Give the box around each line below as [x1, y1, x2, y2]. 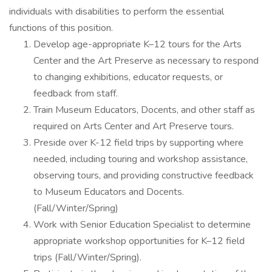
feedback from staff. [33, 87, 123, 100]
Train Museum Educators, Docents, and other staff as [33, 103, 255, 117]
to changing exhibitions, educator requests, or [33, 70, 223, 84]
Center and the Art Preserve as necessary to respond [33, 54, 259, 67]
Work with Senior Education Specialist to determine [33, 218, 251, 231]
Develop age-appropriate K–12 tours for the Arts [33, 38, 242, 51]
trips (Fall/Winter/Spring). [33, 251, 144, 264]
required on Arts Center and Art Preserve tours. [33, 120, 236, 133]
